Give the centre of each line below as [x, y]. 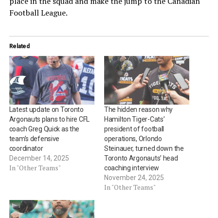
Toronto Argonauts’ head [141, 158]
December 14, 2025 [39, 158]
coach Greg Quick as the [44, 129]
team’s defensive [34, 138]
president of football [134, 129]
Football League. [38, 12]
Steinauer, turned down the [144, 148]
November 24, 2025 [134, 177]
